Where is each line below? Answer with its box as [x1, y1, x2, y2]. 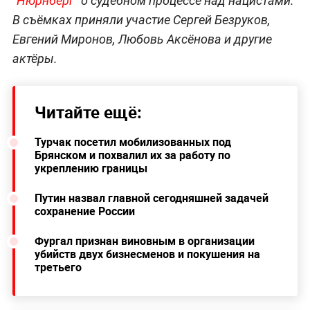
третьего [34, 259, 82, 275]
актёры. [12, 51, 57, 66]
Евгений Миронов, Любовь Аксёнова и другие [12, 31, 272, 46]
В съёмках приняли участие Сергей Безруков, [12, 12, 271, 27]
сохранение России [34, 203, 135, 219]
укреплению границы [34, 160, 147, 176]
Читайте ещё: [34, 100, 142, 123]
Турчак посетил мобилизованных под [34, 134, 231, 149]
